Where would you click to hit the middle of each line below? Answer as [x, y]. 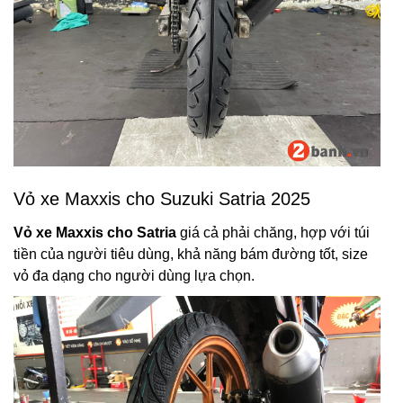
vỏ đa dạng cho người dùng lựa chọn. [134, 276]
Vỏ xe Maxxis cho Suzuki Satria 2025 [162, 199]
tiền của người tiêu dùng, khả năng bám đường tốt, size [191, 254]
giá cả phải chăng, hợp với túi [273, 233]
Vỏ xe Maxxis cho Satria [95, 233]
